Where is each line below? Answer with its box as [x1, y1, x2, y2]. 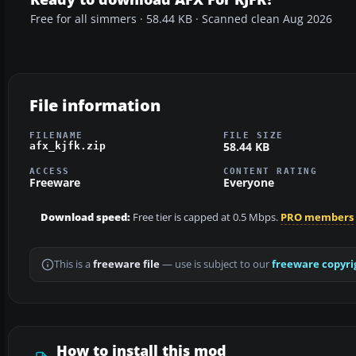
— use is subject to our [160, 257, 272, 272]
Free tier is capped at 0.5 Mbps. [130, 211, 281, 225]
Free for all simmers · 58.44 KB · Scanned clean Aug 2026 [30, 11, 332, 26]
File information [29, 94, 161, 116]
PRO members [281, 211, 354, 225]
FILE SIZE [222, 130, 284, 140]
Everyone [222, 175, 274, 191]
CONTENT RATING [222, 166, 318, 176]
